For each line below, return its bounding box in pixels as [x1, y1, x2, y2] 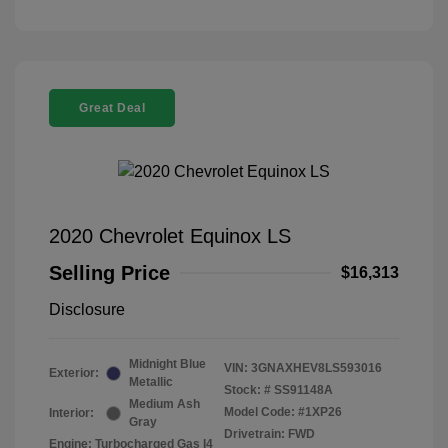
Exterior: [49, 366, 99, 381]
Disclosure [49, 301, 125, 319]
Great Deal [79, 101, 145, 116]
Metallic [129, 375, 173, 390]
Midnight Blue [129, 357, 206, 372]
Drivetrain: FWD [224, 427, 315, 442]
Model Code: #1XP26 [224, 405, 342, 420]
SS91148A [274, 383, 333, 398]
